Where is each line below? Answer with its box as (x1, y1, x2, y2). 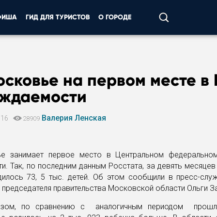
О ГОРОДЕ (98, 13, 131, 21)
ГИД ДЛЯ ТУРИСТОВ (26, 13, 90, 21)
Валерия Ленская (42, 113, 106, 123)
